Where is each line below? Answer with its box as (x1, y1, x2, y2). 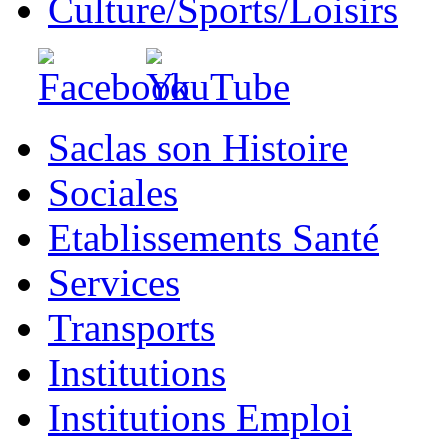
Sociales (48, 171, 178, 214)
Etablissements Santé (48, 216, 379, 259)
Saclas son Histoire (48, 126, 348, 169)
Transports (48, 306, 215, 349)
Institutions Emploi (48, 396, 352, 439)
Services (48, 261, 180, 304)
